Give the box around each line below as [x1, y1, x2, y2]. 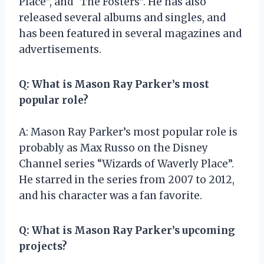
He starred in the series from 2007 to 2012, [19, 173, 235, 186]
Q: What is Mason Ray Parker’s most [19, 77, 209, 91]
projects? [19, 239, 67, 253]
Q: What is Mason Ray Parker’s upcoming [19, 223, 235, 237]
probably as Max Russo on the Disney [19, 141, 208, 154]
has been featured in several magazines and [19, 27, 242, 40]
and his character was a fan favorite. [19, 189, 202, 202]
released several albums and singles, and [19, 11, 226, 24]
